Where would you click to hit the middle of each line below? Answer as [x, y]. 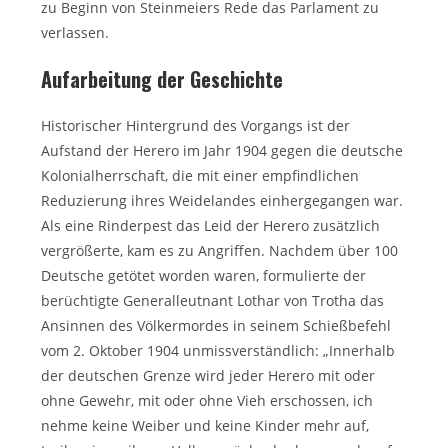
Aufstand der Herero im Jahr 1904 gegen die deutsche [222, 150]
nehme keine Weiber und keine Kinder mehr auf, [205, 425]
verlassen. [75, 32]
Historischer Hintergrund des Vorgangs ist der [196, 125]
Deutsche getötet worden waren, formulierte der [204, 275]
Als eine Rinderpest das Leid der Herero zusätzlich [211, 225]
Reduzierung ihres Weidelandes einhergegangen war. [222, 200]
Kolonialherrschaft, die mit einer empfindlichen [200, 175]
